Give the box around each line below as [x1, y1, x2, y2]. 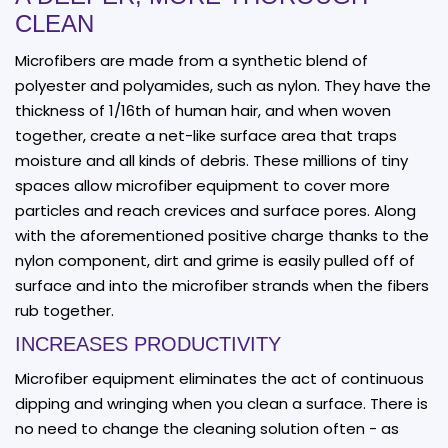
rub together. [15, 299, 114, 321]
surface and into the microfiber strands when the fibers [15, 274, 429, 296]
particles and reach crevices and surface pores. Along [15, 199, 416, 221]
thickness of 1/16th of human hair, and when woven [15, 99, 391, 121]
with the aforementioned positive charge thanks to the [15, 224, 429, 246]
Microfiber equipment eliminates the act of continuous [15, 367, 424, 389]
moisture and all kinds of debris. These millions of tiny [15, 149, 408, 171]
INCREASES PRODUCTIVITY [15, 332, 281, 355]
